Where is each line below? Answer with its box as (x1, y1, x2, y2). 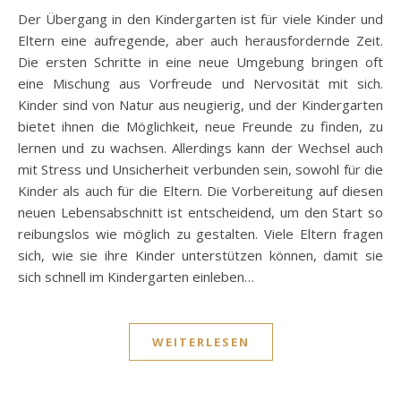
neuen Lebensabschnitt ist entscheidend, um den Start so (18, 203, 383, 222)
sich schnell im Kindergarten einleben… (18, 268, 254, 286)
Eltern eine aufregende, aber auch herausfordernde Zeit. (18, 31, 383, 50)
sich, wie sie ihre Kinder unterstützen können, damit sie (18, 246, 383, 265)
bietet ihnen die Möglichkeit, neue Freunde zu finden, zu (18, 117, 383, 136)
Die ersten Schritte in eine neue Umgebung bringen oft (18, 53, 383, 72)
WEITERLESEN (151, 334, 250, 351)
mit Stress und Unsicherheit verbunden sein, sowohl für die (18, 160, 383, 179)
